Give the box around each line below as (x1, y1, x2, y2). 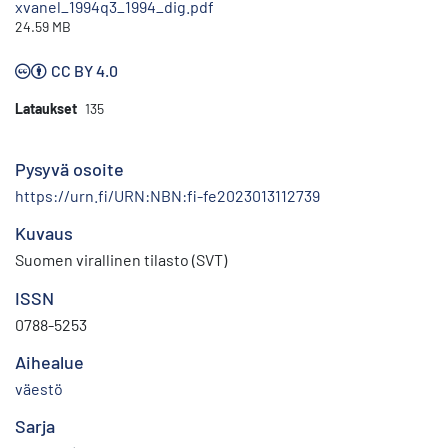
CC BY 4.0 (51, 61, 118, 81)
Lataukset (15, 100, 77, 118)
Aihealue (15, 351, 84, 374)
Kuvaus (15, 222, 73, 245)
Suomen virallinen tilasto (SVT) (15, 250, 227, 270)
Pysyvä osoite (15, 158, 124, 181)
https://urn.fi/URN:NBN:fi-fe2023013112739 (15, 186, 320, 206)
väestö (15, 379, 63, 399)
